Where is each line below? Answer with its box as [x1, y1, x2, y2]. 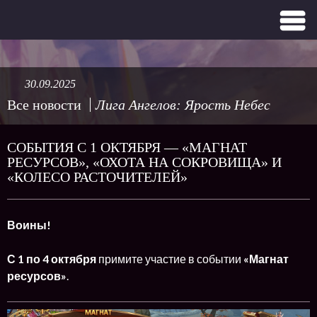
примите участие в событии [98, 252, 243, 265]
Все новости [7, 97, 81, 113]
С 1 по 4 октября [7, 252, 98, 265]
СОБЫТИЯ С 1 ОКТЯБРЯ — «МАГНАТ [7, 139, 247, 155]
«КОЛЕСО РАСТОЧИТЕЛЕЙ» [7, 169, 188, 185]
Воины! [7, 218, 51, 231]
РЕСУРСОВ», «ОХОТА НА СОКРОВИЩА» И [7, 154, 282, 170]
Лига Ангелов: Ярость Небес [96, 97, 270, 113]
